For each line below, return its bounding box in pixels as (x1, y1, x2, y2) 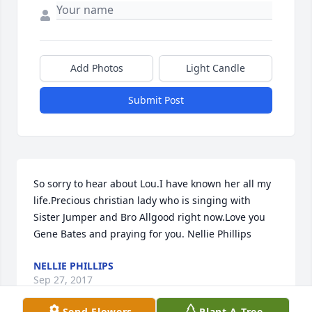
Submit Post (128, 93, 184, 107)
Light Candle (186, 61, 245, 75)
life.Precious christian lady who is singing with (33, 194, 251, 208)
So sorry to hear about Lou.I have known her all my (33, 177, 271, 191)
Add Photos (70, 61, 123, 75)
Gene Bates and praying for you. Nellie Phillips (33, 227, 251, 241)
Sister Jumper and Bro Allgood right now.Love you (33, 210, 265, 224)
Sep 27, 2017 (33, 273, 93, 287)
